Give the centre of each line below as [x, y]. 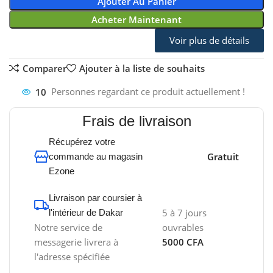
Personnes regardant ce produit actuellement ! [148, 92]
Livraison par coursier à [96, 198]
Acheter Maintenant [136, 20]
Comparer [44, 68]
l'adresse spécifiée [72, 257]
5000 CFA [183, 242]
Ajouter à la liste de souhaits [142, 68]
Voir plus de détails [209, 41]
